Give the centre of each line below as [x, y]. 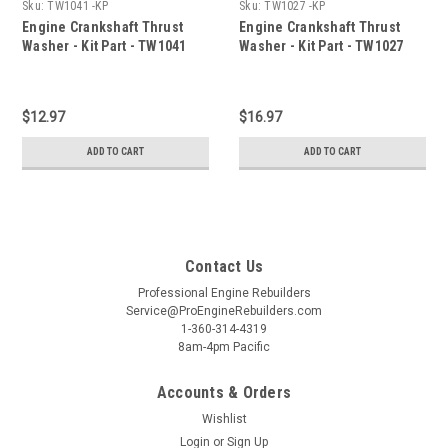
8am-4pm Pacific [224, 346]
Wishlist [224, 418]
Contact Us [224, 266]
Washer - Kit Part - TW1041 [104, 45]
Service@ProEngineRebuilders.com [224, 310]
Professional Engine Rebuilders [224, 292]
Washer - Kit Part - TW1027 [321, 45]
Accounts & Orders [224, 392]
